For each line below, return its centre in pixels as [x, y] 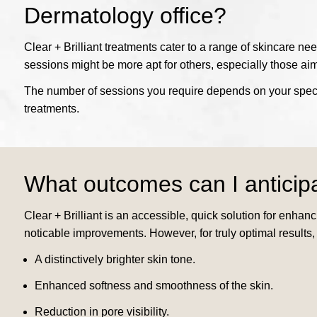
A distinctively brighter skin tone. [115, 260]
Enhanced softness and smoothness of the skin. [154, 286]
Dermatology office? [125, 16]
